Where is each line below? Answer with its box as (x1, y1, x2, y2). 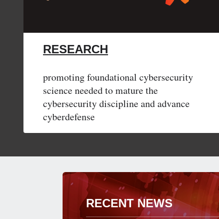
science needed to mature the (43, 84, 158, 97)
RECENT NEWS (86, 197, 173, 210)
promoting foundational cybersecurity (43, 70, 193, 84)
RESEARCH (43, 43, 108, 56)
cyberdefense (43, 110, 95, 124)
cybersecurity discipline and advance (43, 97, 190, 110)
